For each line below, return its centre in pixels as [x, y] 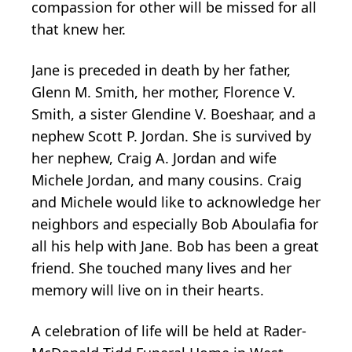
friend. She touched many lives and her [161, 268]
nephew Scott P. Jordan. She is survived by [171, 136]
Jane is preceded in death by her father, [161, 70]
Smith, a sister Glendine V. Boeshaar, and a [174, 114]
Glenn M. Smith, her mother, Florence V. [163, 92]
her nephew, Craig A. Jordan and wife [154, 158]
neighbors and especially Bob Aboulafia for [175, 224]
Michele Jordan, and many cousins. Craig [167, 180]
